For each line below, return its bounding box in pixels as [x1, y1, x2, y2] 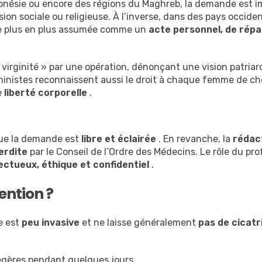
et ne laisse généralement [80, 217, 198, 229]
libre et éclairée [81, 133, 156, 145]
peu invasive [22, 217, 80, 229]
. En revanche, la [156, 133, 233, 145]
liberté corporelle [4, 87, 87, 99]
